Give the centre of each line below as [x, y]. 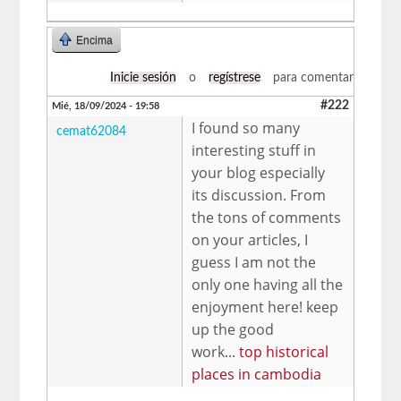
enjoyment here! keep [265, 307]
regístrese [234, 77]
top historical [284, 351]
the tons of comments [267, 217]
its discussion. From [259, 195]
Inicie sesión [143, 77]
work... [216, 351]
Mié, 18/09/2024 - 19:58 [106, 106]
